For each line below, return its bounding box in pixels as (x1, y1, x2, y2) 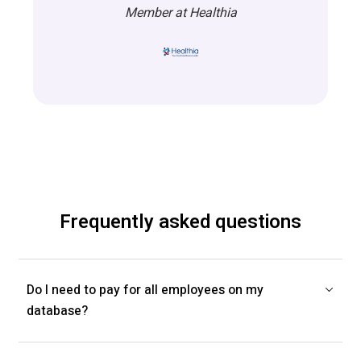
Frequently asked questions (60, 207, 301, 236)
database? (27, 301, 88, 321)
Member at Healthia (124, 2, 237, 23)
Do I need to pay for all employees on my (27, 280, 263, 300)
